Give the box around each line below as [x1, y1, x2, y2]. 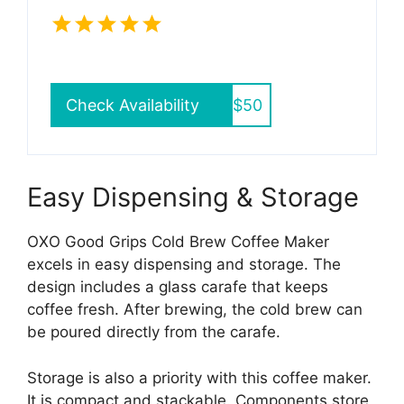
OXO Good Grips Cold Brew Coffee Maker [27, 233, 329, 252]
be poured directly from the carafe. [27, 323, 280, 342]
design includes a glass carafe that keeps [27, 278, 328, 297]
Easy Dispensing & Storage [27, 181, 359, 214]
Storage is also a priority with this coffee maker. [27, 368, 372, 387]
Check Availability [66, 96, 199, 115]
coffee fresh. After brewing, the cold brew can [27, 300, 363, 319]
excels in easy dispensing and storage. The [27, 255, 341, 274]
